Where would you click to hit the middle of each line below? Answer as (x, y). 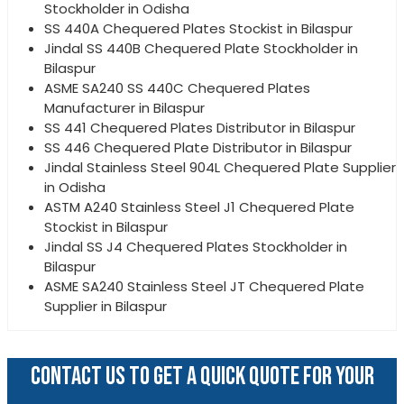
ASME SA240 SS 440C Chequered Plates (177, 87)
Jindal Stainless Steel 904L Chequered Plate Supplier (220, 167)
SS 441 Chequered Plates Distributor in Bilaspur (200, 127)
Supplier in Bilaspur (106, 306)
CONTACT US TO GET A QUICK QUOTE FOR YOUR (202, 376)
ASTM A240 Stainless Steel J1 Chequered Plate (199, 207)
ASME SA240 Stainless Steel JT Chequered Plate (204, 286)
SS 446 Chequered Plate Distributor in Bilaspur (198, 147)
